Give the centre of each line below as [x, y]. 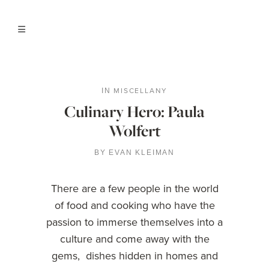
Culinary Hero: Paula [134, 111]
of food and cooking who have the [134, 205]
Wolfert [134, 131]
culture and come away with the [134, 239]
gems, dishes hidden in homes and [134, 255]
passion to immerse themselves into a [134, 222]
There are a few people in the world [134, 188]
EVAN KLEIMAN [142, 153]
